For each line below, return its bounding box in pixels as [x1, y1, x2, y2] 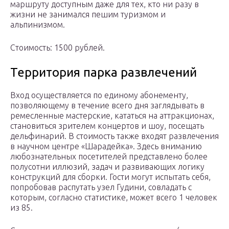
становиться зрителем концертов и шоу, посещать [10, 121, 204, 131]
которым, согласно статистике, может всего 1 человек [10, 193, 217, 202]
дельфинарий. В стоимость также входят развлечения [10, 131, 219, 141]
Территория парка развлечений [10, 65, 197, 80]
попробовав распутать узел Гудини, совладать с [10, 182, 192, 192]
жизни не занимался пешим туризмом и [10, 10, 166, 19]
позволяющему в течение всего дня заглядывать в [10, 101, 204, 110]
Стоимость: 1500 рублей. [10, 43, 105, 53]
